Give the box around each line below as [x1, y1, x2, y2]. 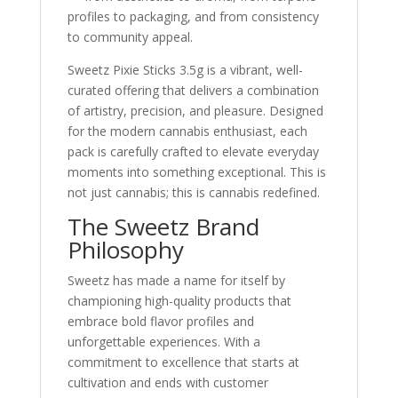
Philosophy [67, 234, 184, 266]
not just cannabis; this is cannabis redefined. [67, 184, 320, 201]
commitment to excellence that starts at [67, 354, 299, 370]
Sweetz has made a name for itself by [67, 272, 285, 289]
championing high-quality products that [67, 292, 291, 309]
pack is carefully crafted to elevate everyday [67, 143, 319, 160]
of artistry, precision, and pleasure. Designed [67, 102, 323, 119]
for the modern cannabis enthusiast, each [67, 123, 307, 139]
